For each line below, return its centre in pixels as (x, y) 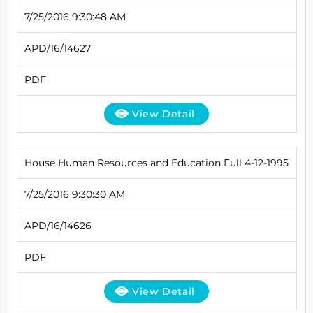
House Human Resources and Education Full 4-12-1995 (156, 162)
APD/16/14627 (57, 48)
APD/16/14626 (58, 225)
